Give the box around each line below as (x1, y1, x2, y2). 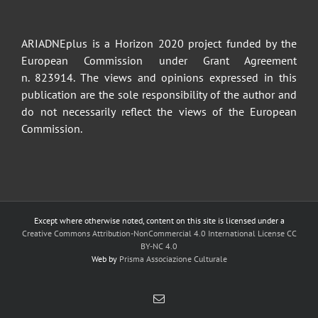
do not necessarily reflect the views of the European (21, 104, 297, 119)
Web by (91, 253, 119, 264)
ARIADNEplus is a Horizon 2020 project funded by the (21, 35, 297, 50)
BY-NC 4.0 (141, 240, 177, 251)
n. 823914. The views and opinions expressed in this (21, 70, 297, 84)
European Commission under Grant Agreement (21, 53, 297, 67)
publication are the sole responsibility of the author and (21, 87, 297, 102)
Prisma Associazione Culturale (119, 253, 227, 264)
